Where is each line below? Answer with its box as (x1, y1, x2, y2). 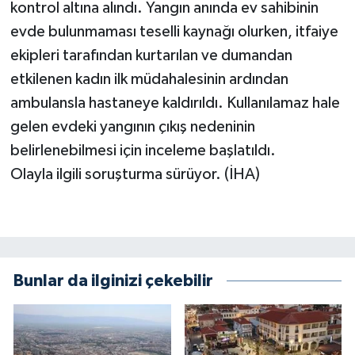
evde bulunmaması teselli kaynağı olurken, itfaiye (10, 24, 338, 40)
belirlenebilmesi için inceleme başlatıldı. (10, 143, 276, 159)
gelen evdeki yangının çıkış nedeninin (10, 119, 255, 136)
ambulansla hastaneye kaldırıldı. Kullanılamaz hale (10, 95, 340, 112)
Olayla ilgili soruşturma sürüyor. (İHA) (10, 166, 260, 183)
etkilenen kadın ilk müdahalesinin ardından (10, 71, 288, 88)
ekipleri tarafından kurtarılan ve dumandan (10, 48, 292, 64)
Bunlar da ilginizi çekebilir (13, 272, 213, 289)
